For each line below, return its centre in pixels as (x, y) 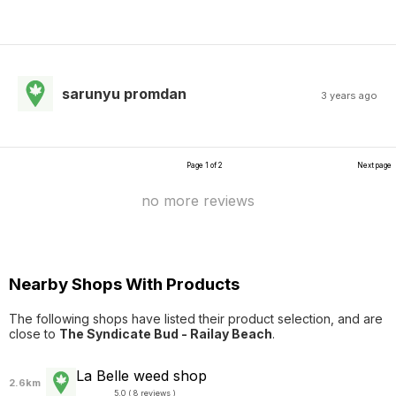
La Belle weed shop (141, 376)
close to (34, 334)
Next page (374, 165)
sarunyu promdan (124, 93)
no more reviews (198, 200)
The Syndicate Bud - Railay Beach (166, 334)
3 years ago (350, 95)
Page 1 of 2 (204, 165)
